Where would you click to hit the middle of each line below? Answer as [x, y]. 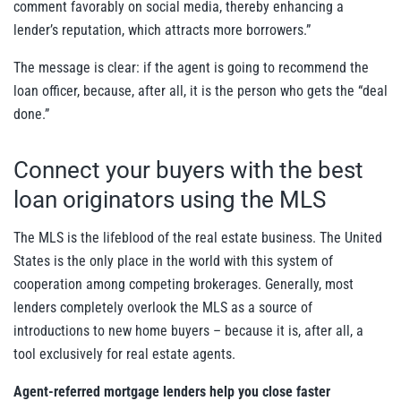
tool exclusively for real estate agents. [124, 354]
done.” [31, 114]
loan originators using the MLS [170, 200]
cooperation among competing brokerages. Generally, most [183, 285]
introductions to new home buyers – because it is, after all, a [188, 331]
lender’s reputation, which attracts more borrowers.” [162, 30]
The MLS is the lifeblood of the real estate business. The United [198, 238]
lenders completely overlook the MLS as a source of [163, 308]
